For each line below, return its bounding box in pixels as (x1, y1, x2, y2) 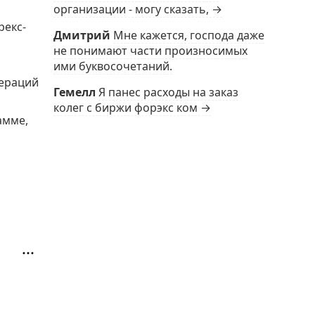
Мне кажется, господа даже (113, 27, 264, 43)
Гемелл (53, 84, 96, 100)
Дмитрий (53, 27, 110, 43)
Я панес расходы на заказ (98, 84, 238, 100)
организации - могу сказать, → (53, 1, 222, 17)
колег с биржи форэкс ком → (53, 100, 211, 115)
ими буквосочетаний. (53, 58, 172, 74)
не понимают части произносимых (53, 43, 247, 58)
